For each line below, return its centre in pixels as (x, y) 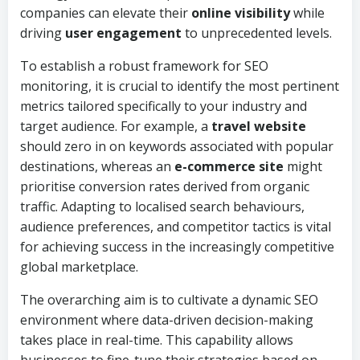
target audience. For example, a (116, 126)
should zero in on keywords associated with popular (177, 146)
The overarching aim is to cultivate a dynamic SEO (169, 300)
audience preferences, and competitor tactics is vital (176, 227)
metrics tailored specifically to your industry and (164, 106)
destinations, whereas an (97, 166)
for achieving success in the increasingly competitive (177, 247)
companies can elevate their (106, 13)
